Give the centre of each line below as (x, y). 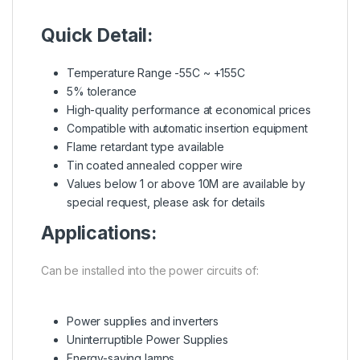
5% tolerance (102, 92)
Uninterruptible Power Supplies (147, 340)
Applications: (99, 233)
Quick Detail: (97, 36)
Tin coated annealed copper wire (155, 166)
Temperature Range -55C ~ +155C (156, 73)
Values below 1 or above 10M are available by (186, 184)
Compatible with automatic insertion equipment (187, 129)
